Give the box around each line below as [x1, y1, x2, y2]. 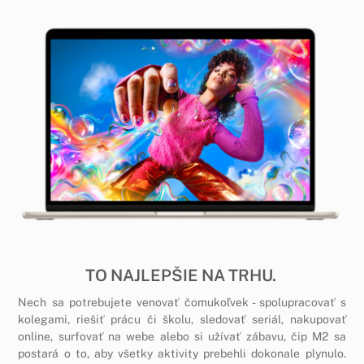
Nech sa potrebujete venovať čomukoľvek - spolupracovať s [18, 296, 346, 310]
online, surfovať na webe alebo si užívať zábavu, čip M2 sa [18, 330, 346, 344]
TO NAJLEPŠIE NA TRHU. [84, 266, 279, 286]
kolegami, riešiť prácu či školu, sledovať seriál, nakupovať [18, 313, 346, 327]
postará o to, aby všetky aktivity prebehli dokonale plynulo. [18, 347, 346, 361]
